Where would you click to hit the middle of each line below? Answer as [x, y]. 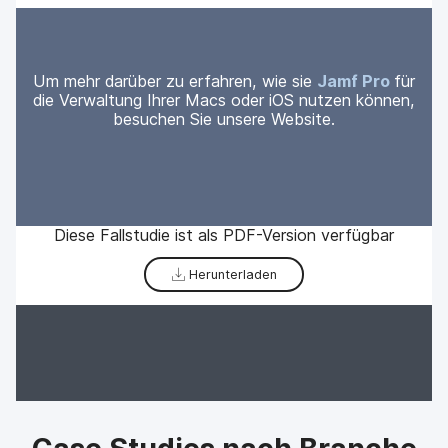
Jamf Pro [353, 81]
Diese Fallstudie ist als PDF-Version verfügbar [224, 234]
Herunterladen [230, 274]
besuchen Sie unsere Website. [224, 119]
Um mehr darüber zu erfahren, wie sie [175, 81]
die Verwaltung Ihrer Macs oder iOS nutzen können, [224, 100]
